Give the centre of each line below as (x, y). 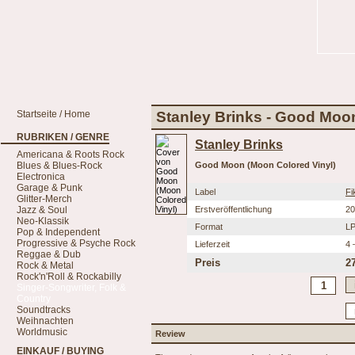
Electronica (41, 177)
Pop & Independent (58, 232)
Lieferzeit (212, 244)
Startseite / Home (53, 114)
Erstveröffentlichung (233, 209)
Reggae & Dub (49, 254)
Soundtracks (44, 310)
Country (34, 299)
